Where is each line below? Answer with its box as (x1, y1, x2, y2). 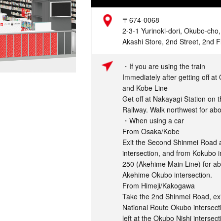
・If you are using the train (122, 61, 205, 71)
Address (47, 15, 73, 25)
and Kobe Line (122, 83, 168, 93)
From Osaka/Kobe (122, 126, 180, 136)
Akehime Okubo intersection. (122, 170, 212, 180)
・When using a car (122, 115, 184, 125)
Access (47, 61, 70, 71)
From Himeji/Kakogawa (122, 181, 195, 190)
